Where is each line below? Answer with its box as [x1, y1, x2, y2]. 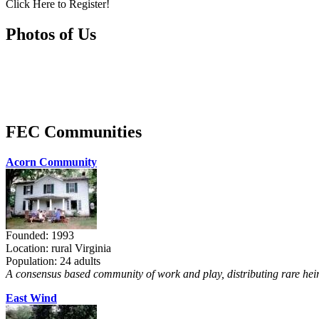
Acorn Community [6, 155, 97, 168]
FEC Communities [6, 122, 142, 142]
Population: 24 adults [6, 254, 100, 267]
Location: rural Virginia [6, 241, 111, 254]
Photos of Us [6, 25, 96, 44]
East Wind [6, 291, 57, 304]
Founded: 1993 [6, 229, 74, 241]
